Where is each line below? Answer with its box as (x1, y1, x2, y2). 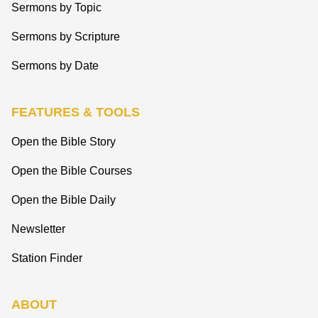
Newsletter (11, 222, 65, 235)
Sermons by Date (11, 59, 99, 72)
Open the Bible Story (11, 135, 116, 148)
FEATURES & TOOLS (11, 104, 140, 119)
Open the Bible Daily (11, 193, 116, 206)
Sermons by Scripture (11, 30, 120, 43)
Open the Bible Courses (11, 164, 132, 177)
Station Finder (11, 251, 82, 264)
